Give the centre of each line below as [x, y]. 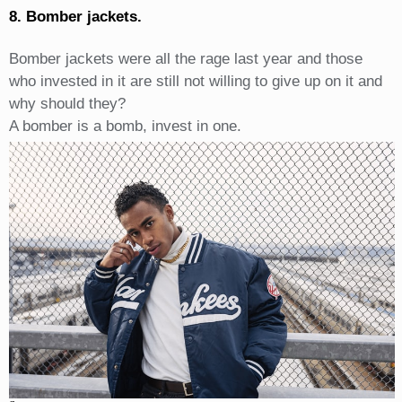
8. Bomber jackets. [75, 16]
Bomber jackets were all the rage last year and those [185, 58]
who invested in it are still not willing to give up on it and [195, 81]
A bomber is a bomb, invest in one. [125, 126]
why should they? [67, 103]
